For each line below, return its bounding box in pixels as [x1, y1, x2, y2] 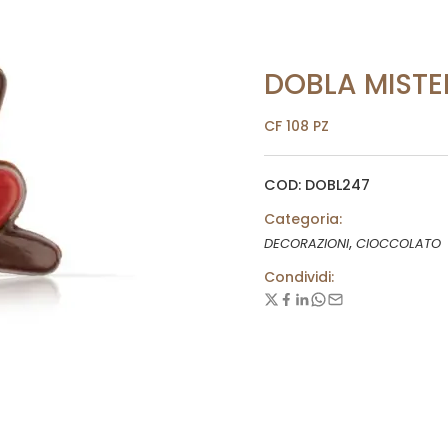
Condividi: [264, 267, 334, 287]
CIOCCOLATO [356, 234, 441, 253]
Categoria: [264, 209, 342, 229]
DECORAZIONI [264, 234, 349, 253]
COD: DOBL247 [264, 175, 370, 195]
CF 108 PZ [264, 116, 329, 136]
